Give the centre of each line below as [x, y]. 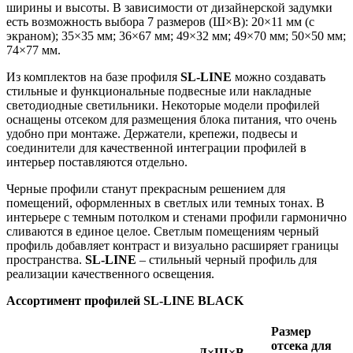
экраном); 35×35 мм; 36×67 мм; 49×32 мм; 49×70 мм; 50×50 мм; [176, 35]
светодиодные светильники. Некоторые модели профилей [163, 105]
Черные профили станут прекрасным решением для [146, 188]
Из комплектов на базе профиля [93, 76]
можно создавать [279, 76]
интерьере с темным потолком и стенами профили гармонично [176, 217]
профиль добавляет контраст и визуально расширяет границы [173, 245]
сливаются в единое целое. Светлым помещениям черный [163, 231]
